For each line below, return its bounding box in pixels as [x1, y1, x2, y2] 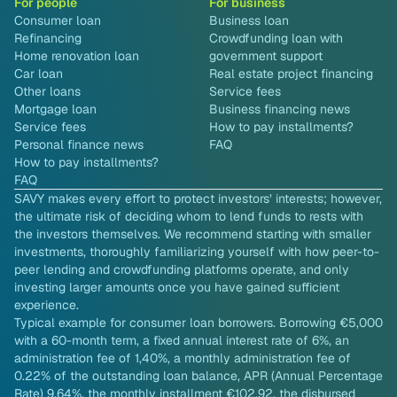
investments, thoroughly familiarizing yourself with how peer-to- [14, 244, 379, 261]
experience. [14, 297, 79, 314]
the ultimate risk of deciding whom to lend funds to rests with [14, 208, 363, 225]
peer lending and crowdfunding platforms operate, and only [14, 261, 349, 278]
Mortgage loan [14, 101, 97, 118]
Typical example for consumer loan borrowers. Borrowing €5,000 [14, 315, 383, 331]
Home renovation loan [14, 48, 139, 65]
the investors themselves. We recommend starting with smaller [14, 226, 371, 243]
